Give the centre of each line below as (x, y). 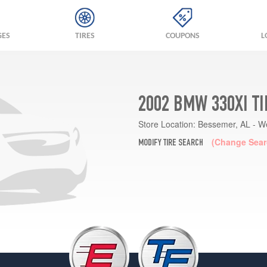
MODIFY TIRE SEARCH (170, 143)
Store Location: (167, 124)
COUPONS (182, 36)
